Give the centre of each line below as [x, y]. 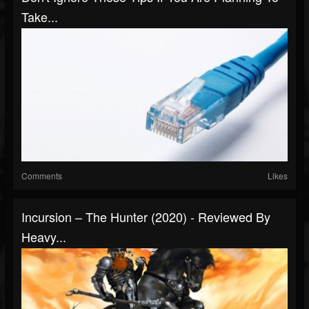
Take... [40, 17]
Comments [42, 176]
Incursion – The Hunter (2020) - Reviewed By [146, 217]
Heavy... [44, 237]
